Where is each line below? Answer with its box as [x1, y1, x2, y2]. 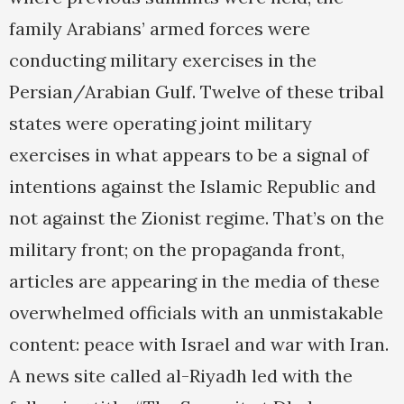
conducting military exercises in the [9, 49, 317, 72]
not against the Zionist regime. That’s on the [9, 207, 384, 230]
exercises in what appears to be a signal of [9, 143, 369, 167]
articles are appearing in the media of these [9, 270, 380, 293]
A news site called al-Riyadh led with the [9, 364, 353, 388]
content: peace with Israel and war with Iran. [9, 333, 389, 356]
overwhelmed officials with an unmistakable [9, 301, 383, 325]
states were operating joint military [9, 112, 312, 135]
